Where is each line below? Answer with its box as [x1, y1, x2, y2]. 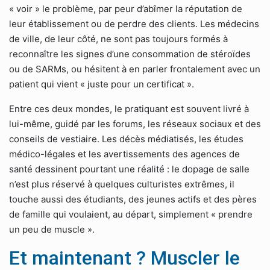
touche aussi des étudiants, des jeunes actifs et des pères [9, 193, 257, 205]
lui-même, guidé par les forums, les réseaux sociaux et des [9, 118, 261, 130]
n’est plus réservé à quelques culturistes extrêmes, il [9, 178, 234, 190]
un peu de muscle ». [9, 224, 95, 235]
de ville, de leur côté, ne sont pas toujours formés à [9, 33, 228, 45]
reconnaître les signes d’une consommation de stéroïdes [9, 48, 251, 60]
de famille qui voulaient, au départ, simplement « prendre [9, 209, 253, 220]
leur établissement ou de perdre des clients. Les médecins [9, 18, 259, 30]
